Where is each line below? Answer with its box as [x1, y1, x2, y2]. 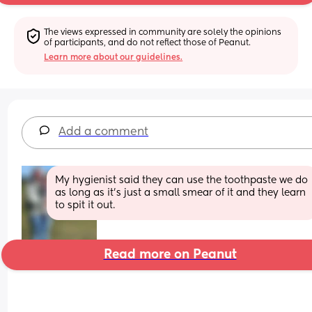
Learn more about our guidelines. [44, 53, 183, 62]
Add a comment [58, 126, 149, 138]
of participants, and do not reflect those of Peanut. [44, 38, 251, 47]
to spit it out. [55, 200, 116, 210]
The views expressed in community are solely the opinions [44, 28, 282, 37]
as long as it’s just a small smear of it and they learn [55, 187, 306, 198]
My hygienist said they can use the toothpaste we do [55, 175, 309, 185]
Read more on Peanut [103, 248, 237, 261]
